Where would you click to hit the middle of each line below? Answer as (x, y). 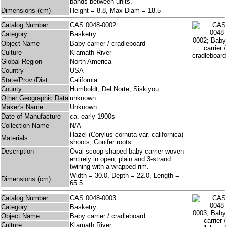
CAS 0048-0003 (95, 198)
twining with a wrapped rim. (109, 167)
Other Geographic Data (35, 98)
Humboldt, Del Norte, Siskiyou (114, 89)
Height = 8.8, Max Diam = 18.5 (115, 11)
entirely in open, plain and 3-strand (120, 159)
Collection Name (25, 126)
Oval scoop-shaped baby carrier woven (127, 152)
